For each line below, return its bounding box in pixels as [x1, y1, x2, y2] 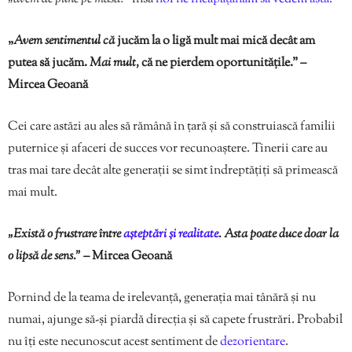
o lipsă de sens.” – [8, 247, 92, 266]
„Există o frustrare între [8, 225, 121, 244]
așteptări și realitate [121, 225, 218, 244]
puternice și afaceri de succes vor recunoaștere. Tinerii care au [8, 140, 328, 159]
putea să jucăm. [8, 54, 87, 73]
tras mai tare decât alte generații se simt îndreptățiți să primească [8, 162, 338, 181]
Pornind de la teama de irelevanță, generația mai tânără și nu [8, 289, 316, 308]
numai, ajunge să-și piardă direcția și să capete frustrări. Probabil [8, 311, 343, 330]
